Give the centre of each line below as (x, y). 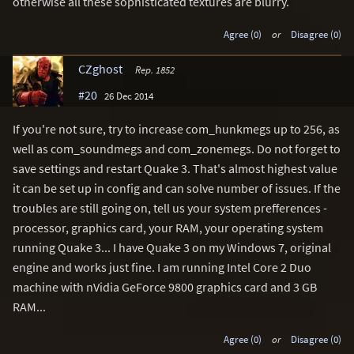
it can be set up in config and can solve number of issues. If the (177, 188)
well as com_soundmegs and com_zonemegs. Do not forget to (177, 149)
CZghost (100, 69)
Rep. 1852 (154, 70)
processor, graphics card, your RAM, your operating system (168, 228)
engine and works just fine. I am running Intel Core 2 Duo (162, 267)
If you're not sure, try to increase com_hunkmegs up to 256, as (176, 129)
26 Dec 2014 (129, 96)
